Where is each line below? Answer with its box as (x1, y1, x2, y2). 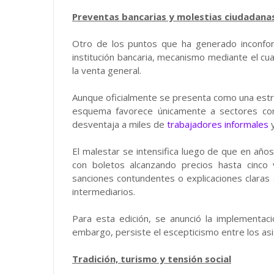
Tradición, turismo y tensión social (72, 252, 231, 265)
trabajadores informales (167, 117, 268, 130)
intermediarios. (72, 185, 135, 198)
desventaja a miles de (72, 117, 167, 130)
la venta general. (72, 64, 141, 76)
